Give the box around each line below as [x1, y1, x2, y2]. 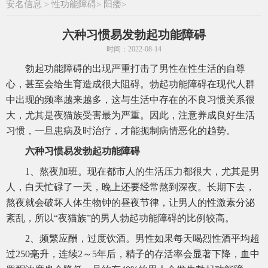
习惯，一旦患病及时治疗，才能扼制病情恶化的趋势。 [6, 126, 236, 136]
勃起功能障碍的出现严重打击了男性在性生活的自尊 [25, 63, 245, 74]
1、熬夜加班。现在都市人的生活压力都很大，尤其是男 [25, 166, 260, 177]
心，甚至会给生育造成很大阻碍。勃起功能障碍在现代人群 [6, 79, 255, 90]
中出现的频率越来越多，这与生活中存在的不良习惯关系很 [6, 95, 255, 105]
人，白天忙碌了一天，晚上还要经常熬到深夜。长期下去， [6, 182, 255, 193]
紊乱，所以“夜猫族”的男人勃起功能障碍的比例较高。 [6, 213, 234, 224]
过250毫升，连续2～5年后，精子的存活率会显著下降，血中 [6, 249, 260, 260]
